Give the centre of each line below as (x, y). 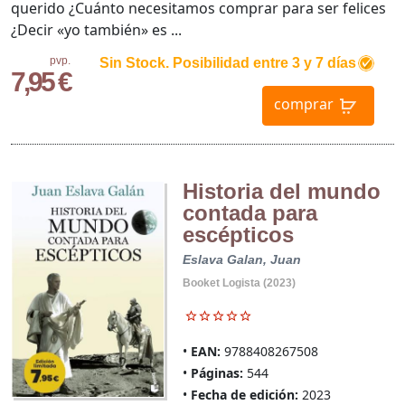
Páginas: (217, 372)
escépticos (238, 234)
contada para (250, 212)
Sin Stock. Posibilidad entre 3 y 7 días (227, 62)
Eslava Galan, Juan (241, 259)
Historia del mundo (281, 191)
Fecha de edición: (244, 394)
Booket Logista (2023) (239, 283)
